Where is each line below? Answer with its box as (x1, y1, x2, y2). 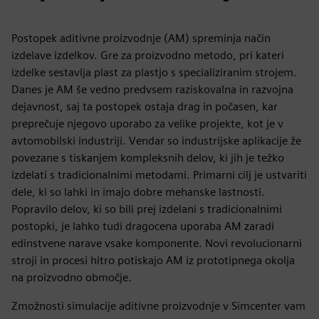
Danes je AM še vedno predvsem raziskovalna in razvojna (11, 82, 293, 96)
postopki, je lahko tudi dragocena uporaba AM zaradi (11, 219, 274, 233)
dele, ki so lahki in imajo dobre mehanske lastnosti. (11, 184, 265, 199)
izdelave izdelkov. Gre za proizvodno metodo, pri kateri (11, 48, 284, 62)
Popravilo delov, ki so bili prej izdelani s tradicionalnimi (11, 202, 282, 216)
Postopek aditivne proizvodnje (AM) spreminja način (11, 31, 271, 45)
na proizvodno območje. (11, 270, 132, 284)
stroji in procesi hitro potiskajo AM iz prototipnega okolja (11, 253, 295, 267)
